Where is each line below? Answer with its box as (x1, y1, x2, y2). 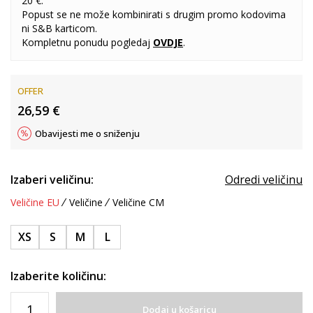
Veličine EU (10, 196, 59, 209)
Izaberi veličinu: (10, 172, 94, 187)
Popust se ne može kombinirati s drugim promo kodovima (22, 8, 286, 21)
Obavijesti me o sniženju (35, 127, 140, 140)
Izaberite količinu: (10, 268, 106, 284)
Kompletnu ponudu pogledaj (22, 36, 153, 49)
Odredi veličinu (225, 172, 303, 187)
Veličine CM (112, 196, 164, 209)
